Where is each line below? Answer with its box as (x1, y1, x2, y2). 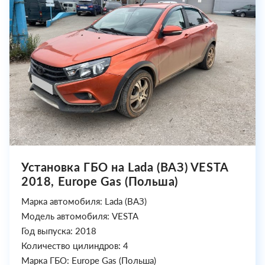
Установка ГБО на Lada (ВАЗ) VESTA (21, 160, 228, 174)
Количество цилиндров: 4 (21, 240, 128, 251)
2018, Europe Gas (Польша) (21, 174, 179, 189)
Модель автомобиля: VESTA (21, 211, 138, 222)
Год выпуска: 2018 (21, 225, 96, 237)
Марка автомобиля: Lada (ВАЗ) (21, 196, 147, 207)
